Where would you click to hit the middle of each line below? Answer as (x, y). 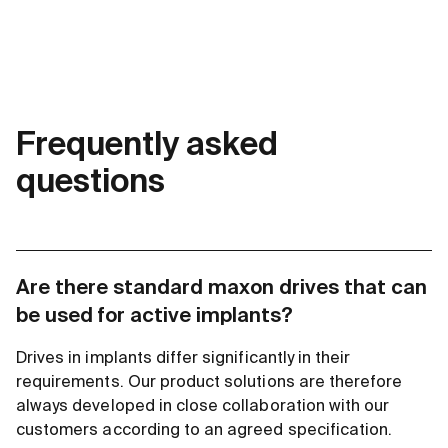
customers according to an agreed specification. (204, 430)
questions (90, 182)
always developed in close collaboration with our (203, 406)
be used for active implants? (154, 316)
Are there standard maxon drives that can (221, 288)
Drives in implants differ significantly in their (183, 358)
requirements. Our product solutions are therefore (209, 382)
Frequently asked (147, 145)
